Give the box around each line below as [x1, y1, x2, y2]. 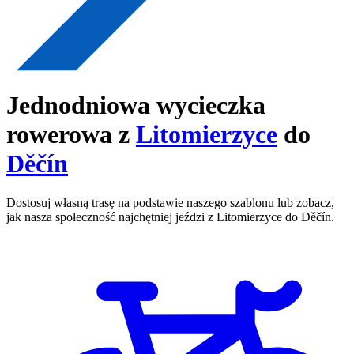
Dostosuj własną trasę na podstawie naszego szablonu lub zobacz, [6, 195, 334, 209]
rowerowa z [6, 120, 136, 149]
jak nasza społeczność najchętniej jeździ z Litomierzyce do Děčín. [6, 209, 334, 224]
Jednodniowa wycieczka [6, 91, 265, 120]
